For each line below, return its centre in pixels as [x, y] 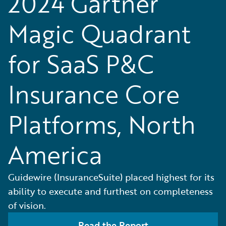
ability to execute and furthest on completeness [110, 191]
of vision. [27, 205]
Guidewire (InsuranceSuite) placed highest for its [111, 177]
